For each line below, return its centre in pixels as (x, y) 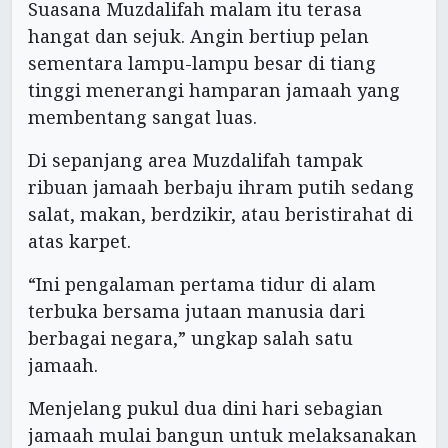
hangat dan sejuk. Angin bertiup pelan (198, 36)
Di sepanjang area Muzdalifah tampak (195, 160)
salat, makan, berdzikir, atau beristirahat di (220, 214)
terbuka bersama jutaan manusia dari (196, 311)
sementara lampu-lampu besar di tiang (202, 63)
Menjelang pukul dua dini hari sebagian (205, 408)
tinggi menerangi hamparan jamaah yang (214, 90)
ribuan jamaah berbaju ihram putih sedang (221, 187)
